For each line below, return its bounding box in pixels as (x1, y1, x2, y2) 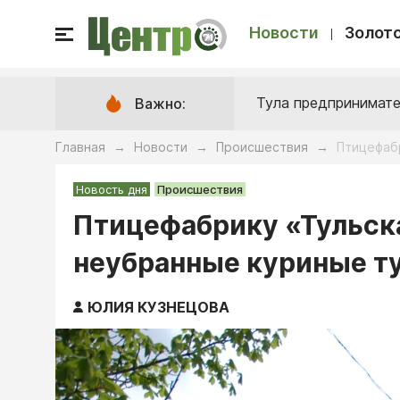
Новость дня (76, 182, 147, 196)
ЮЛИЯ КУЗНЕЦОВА (87, 298, 229, 316)
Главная (55, 139, 105, 154)
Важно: (135, 95, 186, 112)
